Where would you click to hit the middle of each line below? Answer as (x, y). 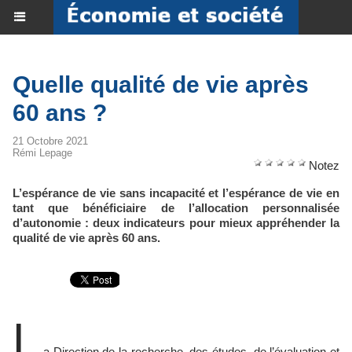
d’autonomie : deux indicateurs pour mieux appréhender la (176, 223)
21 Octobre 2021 (50, 141)
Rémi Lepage (42, 153)
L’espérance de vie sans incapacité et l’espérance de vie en (176, 193)
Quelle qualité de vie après (161, 84)
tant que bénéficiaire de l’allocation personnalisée (176, 208)
